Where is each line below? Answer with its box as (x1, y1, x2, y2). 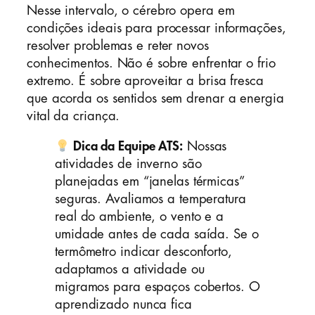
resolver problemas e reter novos (27, 39, 209, 52)
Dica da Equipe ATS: (70, 140, 184, 153)
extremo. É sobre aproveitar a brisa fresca (27, 74, 264, 87)
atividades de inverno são (55, 157, 202, 171)
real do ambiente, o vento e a (55, 210, 224, 224)
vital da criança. (27, 109, 120, 122)
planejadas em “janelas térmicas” (55, 175, 245, 188)
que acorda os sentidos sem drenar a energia (27, 91, 284, 105)
